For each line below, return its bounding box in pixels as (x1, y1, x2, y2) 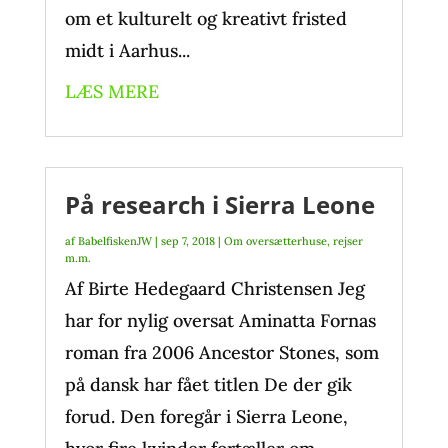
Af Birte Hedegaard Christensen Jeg (64, 277, 365, 300)
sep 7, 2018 (160, 234, 215, 248)
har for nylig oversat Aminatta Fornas (64, 309, 376, 332)
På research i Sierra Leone (64, 188, 375, 221)
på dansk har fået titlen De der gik (64, 373, 352, 396)
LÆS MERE (64, 80, 159, 103)
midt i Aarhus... (64, 39, 190, 62)
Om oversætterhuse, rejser (223, 234, 363, 248)
